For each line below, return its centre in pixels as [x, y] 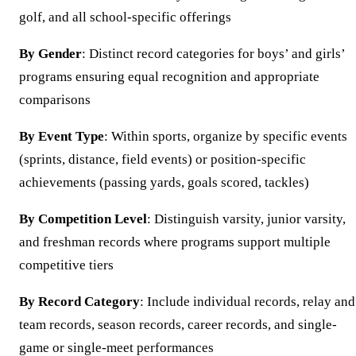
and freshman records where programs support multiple [175, 242]
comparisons [55, 100]
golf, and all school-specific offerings [125, 17]
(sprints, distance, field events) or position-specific [163, 160]
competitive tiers [66, 265]
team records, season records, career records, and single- [178, 325]
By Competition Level [83, 219]
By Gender [50, 54]
